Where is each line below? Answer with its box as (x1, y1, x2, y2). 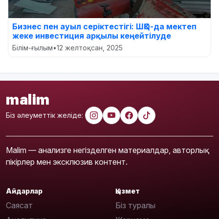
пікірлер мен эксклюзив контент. (6, 156, 128, 167)
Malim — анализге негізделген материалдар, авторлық (6, 145, 205, 155)
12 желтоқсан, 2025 (57, 43, 123, 52)
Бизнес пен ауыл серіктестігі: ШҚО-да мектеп (12, 21, 197, 31)
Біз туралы (115, 200, 155, 211)
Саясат (6, 200, 33, 211)
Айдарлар (6, 186, 43, 195)
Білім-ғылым (12, 43, 53, 52)
